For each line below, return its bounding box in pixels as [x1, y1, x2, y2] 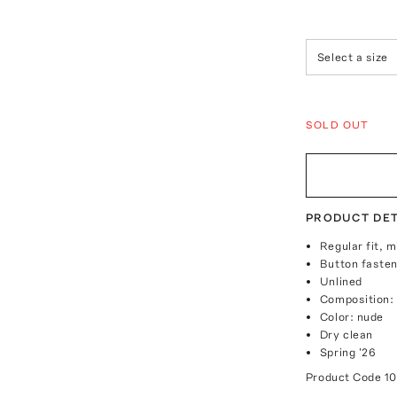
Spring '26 [319, 346, 377, 359]
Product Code [305, 370, 385, 384]
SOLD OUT [305, 119, 370, 131]
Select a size [316, 50, 388, 64]
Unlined [319, 275, 362, 288]
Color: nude [319, 310, 384, 323]
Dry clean [319, 328, 373, 341]
